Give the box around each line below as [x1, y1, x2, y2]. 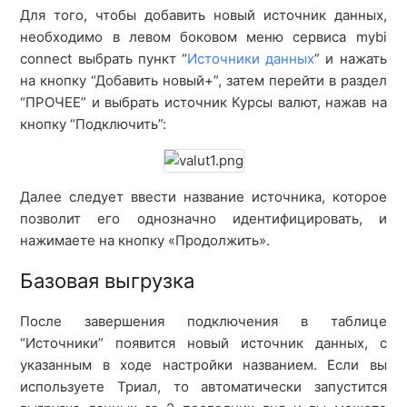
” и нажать [314, 50, 387, 67]
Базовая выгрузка [20, 269, 195, 293]
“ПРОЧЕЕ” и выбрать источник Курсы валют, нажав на [20, 94, 387, 111]
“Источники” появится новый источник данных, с [20, 334, 387, 352]
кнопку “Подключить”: [20, 115, 167, 133]
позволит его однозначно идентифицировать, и [20, 210, 387, 227]
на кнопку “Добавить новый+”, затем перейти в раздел [20, 72, 387, 89]
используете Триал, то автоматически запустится [20, 378, 387, 395]
